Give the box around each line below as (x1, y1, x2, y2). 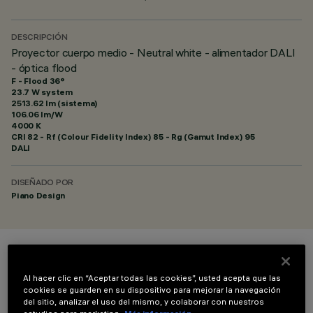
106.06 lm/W (11, 109, 63, 119)
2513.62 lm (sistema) (11, 98, 99, 108)
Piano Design (11, 190, 66, 201)
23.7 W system (11, 87, 73, 97)
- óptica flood (11, 61, 77, 75)
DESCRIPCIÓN (11, 34, 68, 43)
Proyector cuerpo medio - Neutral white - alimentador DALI (11, 45, 296, 59)
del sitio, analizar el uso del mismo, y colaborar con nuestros (23, 297, 265, 307)
